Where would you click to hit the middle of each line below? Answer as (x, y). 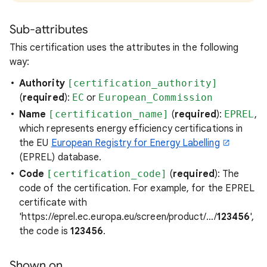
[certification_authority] (142, 83)
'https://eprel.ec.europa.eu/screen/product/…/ (118, 217)
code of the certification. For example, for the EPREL (137, 189)
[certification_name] (109, 114)
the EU (35, 143)
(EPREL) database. (60, 158)
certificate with (53, 203)
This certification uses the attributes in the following (124, 48)
